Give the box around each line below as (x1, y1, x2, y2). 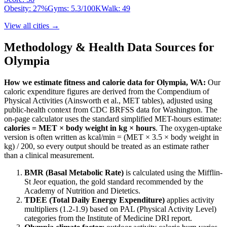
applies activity (165, 195, 214, 204)
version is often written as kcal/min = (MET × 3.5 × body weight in (4, 132, 219, 141)
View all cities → (4, 21, 59, 30)
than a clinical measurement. (4, 150, 94, 160)
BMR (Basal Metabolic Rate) (24, 168, 124, 177)
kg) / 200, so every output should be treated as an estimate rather (4, 141, 209, 150)
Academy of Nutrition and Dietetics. (24, 186, 140, 195)
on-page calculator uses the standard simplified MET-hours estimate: (4, 114, 221, 123)
